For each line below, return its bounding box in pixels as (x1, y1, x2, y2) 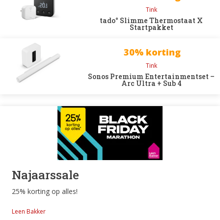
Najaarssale (12, 167, 79, 183)
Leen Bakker (12, 207, 46, 216)
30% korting (124, 46, 181, 58)
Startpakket (129, 23, 173, 32)
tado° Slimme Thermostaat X (100, 16, 203, 25)
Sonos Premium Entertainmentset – (88, 72, 215, 81)
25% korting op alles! (12, 187, 78, 196)
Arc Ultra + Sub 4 (121, 79, 182, 88)
